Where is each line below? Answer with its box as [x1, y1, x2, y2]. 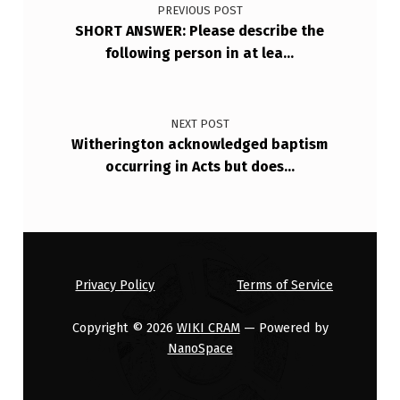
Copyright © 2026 [71, 319, 177, 336]
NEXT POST [170, 117, 229, 131]
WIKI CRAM [176, 319, 240, 336]
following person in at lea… [105, 45, 295, 62]
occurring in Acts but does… [104, 158, 295, 176]
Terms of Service [237, 277, 334, 294]
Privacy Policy [75, 277, 155, 294]
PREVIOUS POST [156, 4, 243, 18]
